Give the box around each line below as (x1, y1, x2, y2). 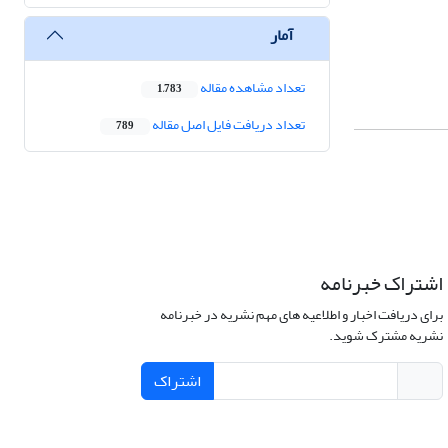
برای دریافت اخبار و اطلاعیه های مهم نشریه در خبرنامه (159, 301, 443, 329)
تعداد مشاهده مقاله (198, 74, 305, 102)
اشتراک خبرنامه (319, 264, 443, 304)
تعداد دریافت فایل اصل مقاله (150, 111, 305, 139)
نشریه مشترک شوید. (328, 322, 443, 350)
